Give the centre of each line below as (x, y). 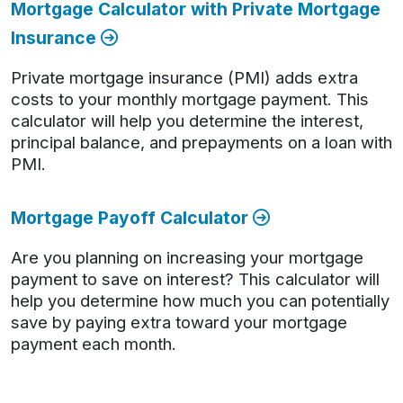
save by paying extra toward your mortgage (179, 322)
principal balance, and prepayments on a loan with (201, 142)
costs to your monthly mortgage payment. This (190, 99)
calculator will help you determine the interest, (187, 121)
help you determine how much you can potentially (200, 300)
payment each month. (94, 344)
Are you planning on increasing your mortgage (187, 257)
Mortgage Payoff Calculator (132, 218)
